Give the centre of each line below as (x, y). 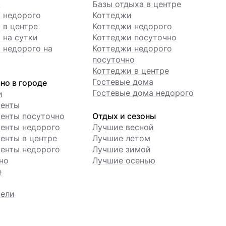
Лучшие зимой (122, 149)
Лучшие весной (123, 127)
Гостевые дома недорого (143, 93)
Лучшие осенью (124, 160)
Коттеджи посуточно (135, 37)
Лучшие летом (122, 138)
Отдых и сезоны (124, 116)
